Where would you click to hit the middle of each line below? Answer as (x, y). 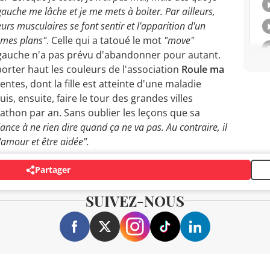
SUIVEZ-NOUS (135, 200)
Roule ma (203, 69)
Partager (53, 170)
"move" (179, 40)
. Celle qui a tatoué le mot (105, 40)
